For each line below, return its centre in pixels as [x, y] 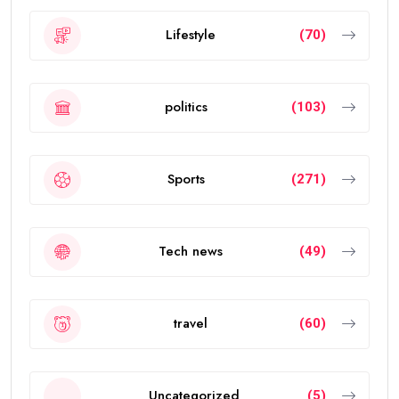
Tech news [190, 252]
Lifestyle [190, 35]
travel [190, 324]
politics [186, 107]
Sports [186, 179]
